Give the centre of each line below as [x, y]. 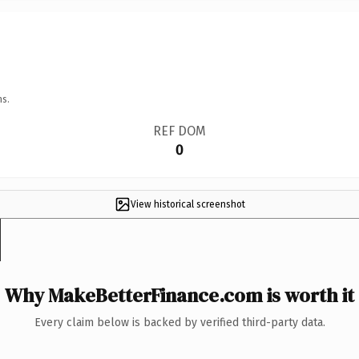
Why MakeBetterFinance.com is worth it [179, 295]
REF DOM [179, 131]
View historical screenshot [188, 204]
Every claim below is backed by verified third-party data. [179, 322]
